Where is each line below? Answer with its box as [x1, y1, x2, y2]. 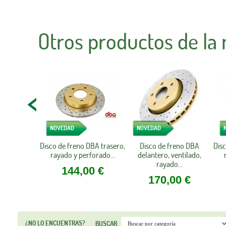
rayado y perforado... [50, 150, 115, 160]
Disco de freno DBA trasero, [40, 141, 125, 151]
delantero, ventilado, [137, 150, 201, 160]
